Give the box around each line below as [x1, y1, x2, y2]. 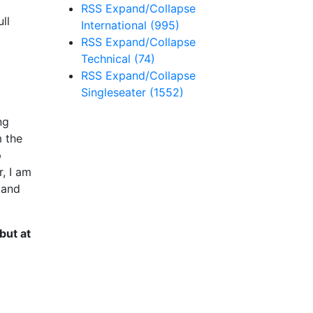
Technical [81, 52, 134, 66]
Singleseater [81, 85, 150, 99]
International [81, 18, 150, 32]
